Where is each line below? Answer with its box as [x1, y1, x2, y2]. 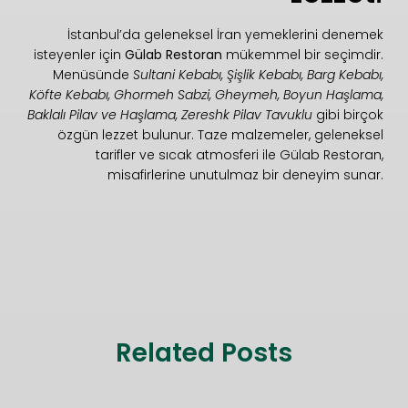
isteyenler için [34, 46, 126, 65]
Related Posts [116, 334, 292, 371]
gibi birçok [312, 106, 384, 125]
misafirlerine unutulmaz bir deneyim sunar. [107, 166, 384, 185]
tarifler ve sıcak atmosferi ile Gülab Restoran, [96, 146, 384, 165]
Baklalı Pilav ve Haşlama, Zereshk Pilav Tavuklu [27, 106, 313, 125]
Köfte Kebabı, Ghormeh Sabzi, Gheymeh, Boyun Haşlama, [29, 86, 384, 105]
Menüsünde [53, 66, 134, 85]
